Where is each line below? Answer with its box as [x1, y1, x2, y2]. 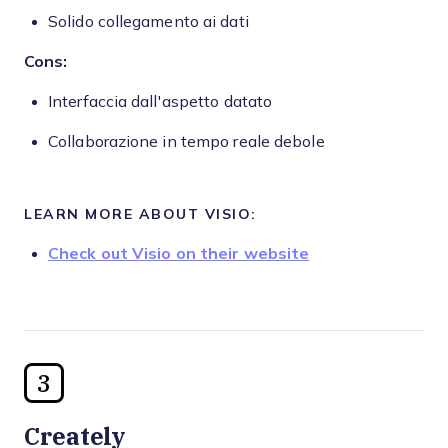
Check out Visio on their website [48, 245, 310, 262]
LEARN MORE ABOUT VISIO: [24, 206, 257, 222]
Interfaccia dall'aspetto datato [48, 93, 273, 110]
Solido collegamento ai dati [48, 13, 249, 30]
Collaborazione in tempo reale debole [48, 133, 325, 150]
